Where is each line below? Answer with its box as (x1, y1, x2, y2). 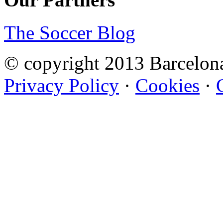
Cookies (135, 75, 200, 97)
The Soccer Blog (4, 22, 135, 44)
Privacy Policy (4, 75, 119, 97)
